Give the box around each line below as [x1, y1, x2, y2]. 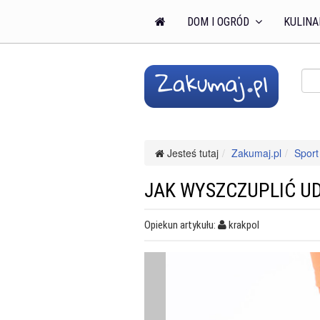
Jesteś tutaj [164, 146, 219, 160]
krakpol [229, 219, 259, 231]
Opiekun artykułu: [144, 219, 218, 231]
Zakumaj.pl [231, 146, 281, 160]
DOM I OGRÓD [187, 15, 252, 29]
